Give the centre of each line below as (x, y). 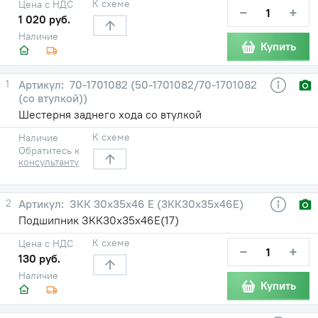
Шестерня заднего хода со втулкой (110, 114)
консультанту (49, 161)
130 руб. (39, 258)
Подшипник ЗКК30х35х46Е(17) (99, 220)
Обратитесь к (49, 150)
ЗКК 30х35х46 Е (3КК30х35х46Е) (155, 203)
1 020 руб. (44, 19)
